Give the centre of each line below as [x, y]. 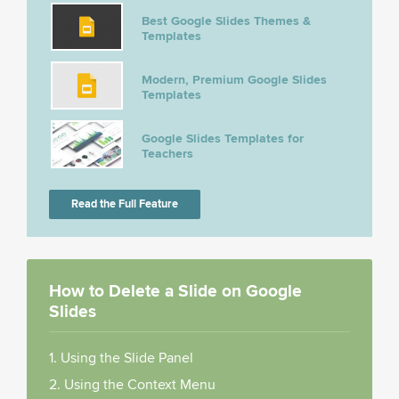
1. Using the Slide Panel [121, 358]
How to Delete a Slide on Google [175, 292]
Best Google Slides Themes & [226, 21]
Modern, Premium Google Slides [234, 80]
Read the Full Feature [125, 204]
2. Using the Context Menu [132, 385]
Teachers [167, 154]
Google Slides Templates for [223, 139]
